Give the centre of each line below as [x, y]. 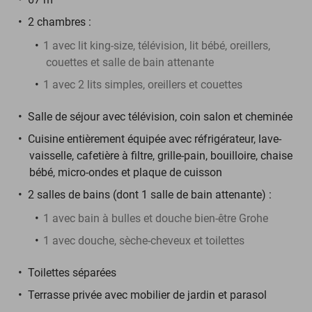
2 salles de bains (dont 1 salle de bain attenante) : [151, 194]
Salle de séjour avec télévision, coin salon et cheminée [160, 116]
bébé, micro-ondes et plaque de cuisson [126, 172]
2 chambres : [61, 22]
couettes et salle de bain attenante [130, 62]
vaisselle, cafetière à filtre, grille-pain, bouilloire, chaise [161, 155]
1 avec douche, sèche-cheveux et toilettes [144, 240]
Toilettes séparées [72, 272]
